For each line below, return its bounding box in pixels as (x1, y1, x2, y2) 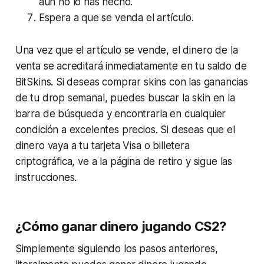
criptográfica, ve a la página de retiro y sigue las (15, 156, 233, 168)
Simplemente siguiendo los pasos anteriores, (15, 243, 218, 255)
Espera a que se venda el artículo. (38, 12, 194, 24)
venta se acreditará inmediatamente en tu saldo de (15, 60, 247, 72)
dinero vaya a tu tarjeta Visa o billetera (15, 140, 190, 152)
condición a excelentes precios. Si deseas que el (15, 124, 235, 136)
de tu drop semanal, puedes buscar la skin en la (15, 92, 235, 104)
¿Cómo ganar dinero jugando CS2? (15, 219, 227, 235)
